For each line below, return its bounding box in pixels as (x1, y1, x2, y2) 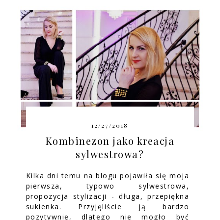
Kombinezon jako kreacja (45, 134, 175, 147)
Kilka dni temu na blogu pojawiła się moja (26, 170, 190, 180)
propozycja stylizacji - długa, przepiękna (26, 191, 190, 201)
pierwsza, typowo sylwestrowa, (26, 181, 190, 191)
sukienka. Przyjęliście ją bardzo (26, 201, 190, 211)
